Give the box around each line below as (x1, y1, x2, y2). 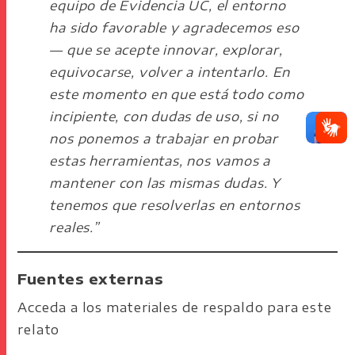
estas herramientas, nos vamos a (49, 152, 271, 169)
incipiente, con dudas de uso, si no (49, 108, 279, 124)
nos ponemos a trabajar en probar (49, 130, 279, 147)
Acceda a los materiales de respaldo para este (17, 299, 332, 315)
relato (17, 321, 60, 338)
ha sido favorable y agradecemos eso (49, 19, 300, 36)
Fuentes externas (17, 269, 164, 288)
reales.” (49, 219, 99, 235)
